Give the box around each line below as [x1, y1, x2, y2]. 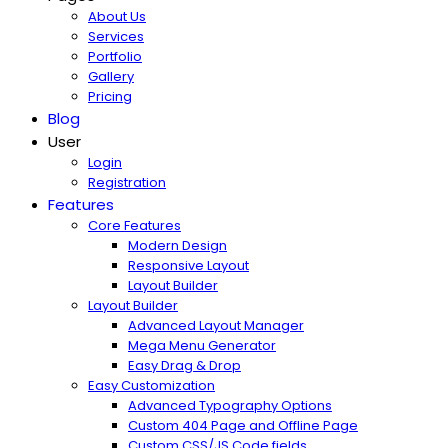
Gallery [88, 66, 134, 86]
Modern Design [128, 235, 227, 255]
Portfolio [88, 46, 142, 66]
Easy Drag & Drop [128, 355, 241, 375]
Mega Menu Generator [128, 335, 276, 355]
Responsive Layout [128, 255, 249, 275]
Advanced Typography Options [128, 395, 332, 415]
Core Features [88, 215, 181, 235]
